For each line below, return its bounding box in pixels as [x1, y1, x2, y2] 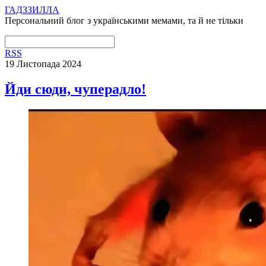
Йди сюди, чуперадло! [5, 81, 146, 97]
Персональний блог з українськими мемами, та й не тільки [5, 15, 243, 26]
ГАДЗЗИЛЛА [5, 5, 59, 15]
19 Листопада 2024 [5, 59, 81, 69]
